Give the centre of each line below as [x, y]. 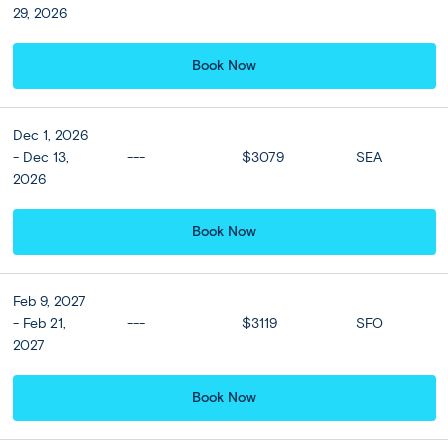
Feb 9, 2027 [49, 302]
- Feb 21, [39, 324]
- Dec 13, [40, 158]
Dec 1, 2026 [50, 136]
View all [391, 117]
